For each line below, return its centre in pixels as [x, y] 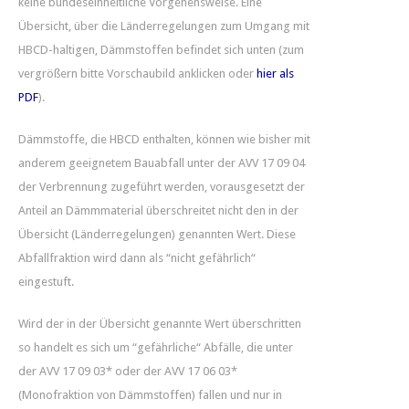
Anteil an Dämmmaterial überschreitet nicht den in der [158, 210]
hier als [275, 73]
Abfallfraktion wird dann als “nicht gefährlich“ [137, 257]
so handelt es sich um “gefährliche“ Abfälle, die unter [156, 347]
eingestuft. [46, 281]
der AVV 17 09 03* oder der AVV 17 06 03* [128, 371]
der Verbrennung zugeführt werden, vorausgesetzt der [162, 186]
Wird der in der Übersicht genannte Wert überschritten [160, 323]
